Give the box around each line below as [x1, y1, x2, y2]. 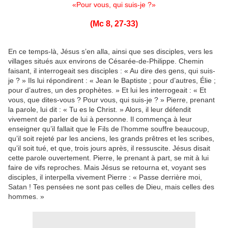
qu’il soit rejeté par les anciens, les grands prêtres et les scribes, [8, 134, 214, 143]
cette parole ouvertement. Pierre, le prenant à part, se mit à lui [8, 154, 209, 162]
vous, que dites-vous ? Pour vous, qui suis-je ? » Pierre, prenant [8, 96, 215, 104]
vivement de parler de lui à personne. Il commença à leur [8, 115, 192, 124]
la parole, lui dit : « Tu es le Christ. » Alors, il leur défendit [8, 105, 191, 114]
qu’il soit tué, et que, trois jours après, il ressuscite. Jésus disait [8, 144, 210, 153]
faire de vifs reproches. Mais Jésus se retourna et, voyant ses [8, 163, 206, 172]
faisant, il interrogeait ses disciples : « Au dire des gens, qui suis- [8, 67, 215, 75]
